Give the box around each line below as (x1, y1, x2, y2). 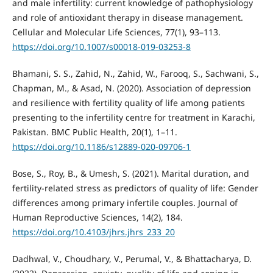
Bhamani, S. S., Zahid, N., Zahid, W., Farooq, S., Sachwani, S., (12, 67, 259, 79)
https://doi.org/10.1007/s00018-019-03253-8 (12, 40, 191, 52)
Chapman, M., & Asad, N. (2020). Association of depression (12, 82, 251, 94)
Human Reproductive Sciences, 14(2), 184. (12, 211, 183, 223)
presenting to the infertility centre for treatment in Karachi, (12, 111, 255, 123)
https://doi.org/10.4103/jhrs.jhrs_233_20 (12, 225, 175, 238)
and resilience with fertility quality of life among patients (12, 96, 245, 108)
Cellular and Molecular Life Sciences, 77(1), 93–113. (12, 26, 221, 38)
